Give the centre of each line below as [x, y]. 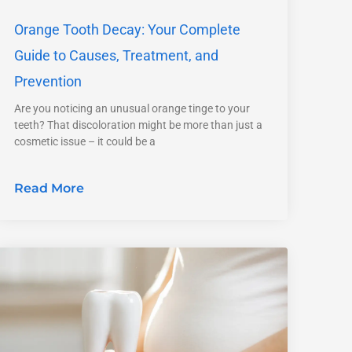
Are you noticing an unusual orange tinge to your [132, 108]
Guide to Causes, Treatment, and [116, 55]
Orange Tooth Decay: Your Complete [127, 29]
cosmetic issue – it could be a [84, 141]
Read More [49, 188]
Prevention [48, 81]
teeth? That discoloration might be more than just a [138, 125]
